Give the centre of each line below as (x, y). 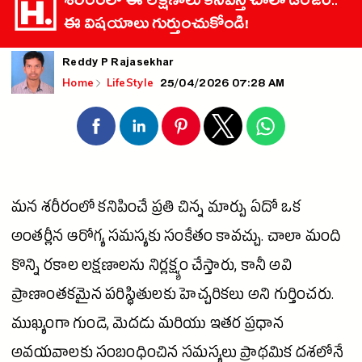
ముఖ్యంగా (42, 326)
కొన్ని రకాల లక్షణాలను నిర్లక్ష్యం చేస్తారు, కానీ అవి (152, 268)
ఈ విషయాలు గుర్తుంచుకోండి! (156, 27)
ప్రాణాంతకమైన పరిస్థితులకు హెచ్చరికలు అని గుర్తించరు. (173, 297)
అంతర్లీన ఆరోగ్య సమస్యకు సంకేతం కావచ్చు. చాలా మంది (177, 239)
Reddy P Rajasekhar (118, 64)
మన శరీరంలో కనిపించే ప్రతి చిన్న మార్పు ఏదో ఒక (156, 210)
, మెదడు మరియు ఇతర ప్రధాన (195, 326)
